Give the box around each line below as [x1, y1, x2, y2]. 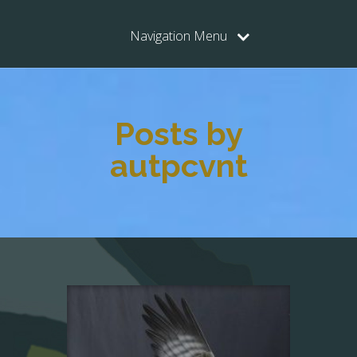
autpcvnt [109, 147, 248, 184]
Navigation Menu [130, 27, 227, 45]
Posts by [114, 115, 243, 152]
